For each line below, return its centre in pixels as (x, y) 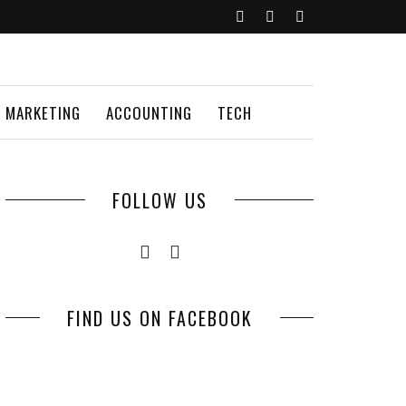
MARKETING (43, 113)
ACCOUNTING (149, 113)
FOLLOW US (159, 200)
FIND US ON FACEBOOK (159, 318)
